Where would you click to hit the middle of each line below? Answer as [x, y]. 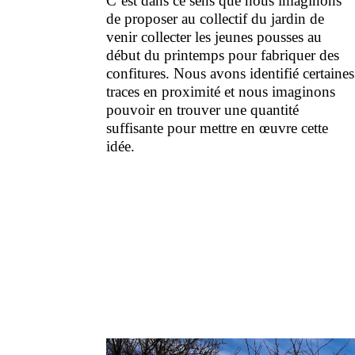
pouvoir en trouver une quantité [203, 109]
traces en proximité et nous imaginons [221, 91]
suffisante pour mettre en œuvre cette [218, 128]
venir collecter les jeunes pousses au [214, 36]
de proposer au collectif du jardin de [216, 18]
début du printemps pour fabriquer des [223, 55]
